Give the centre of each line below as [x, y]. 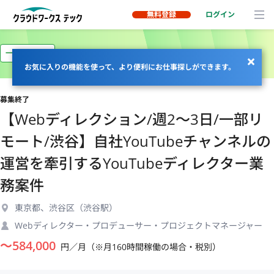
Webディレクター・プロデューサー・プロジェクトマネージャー [139, 225]
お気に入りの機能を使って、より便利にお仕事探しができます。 [130, 67]
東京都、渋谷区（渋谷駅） [66, 208]
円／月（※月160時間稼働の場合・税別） [141, 247]
